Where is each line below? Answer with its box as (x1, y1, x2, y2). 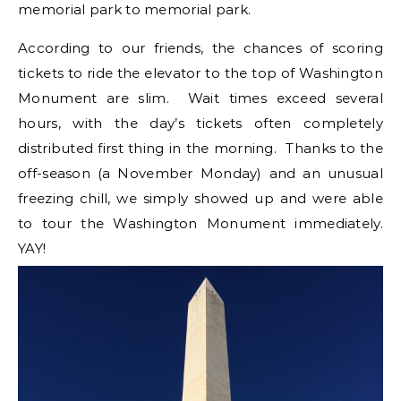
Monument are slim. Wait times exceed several (18, 90, 383, 107)
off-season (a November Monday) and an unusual (18, 165, 383, 182)
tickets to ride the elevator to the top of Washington (18, 64, 383, 81)
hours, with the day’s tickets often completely (18, 115, 383, 132)
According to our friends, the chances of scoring (18, 39, 383, 56)
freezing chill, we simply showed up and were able (18, 190, 383, 207)
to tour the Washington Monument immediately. (18, 215, 383, 232)
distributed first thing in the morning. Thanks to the (18, 140, 383, 157)
